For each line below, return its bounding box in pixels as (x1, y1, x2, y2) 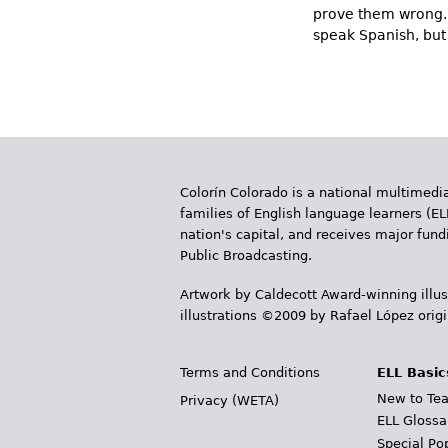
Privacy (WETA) (180, 393, 279, 408)
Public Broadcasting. (180, 248, 312, 263)
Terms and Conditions (180, 365, 320, 380)
